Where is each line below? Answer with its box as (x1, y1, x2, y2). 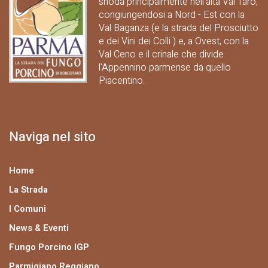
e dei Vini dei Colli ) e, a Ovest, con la (99, 33, 249, 48)
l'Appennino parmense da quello (99, 60, 232, 75)
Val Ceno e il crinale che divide (99, 47, 224, 62)
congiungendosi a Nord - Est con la (99, 7, 245, 22)
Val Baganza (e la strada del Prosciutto (99, 20, 259, 35)
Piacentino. (99, 73, 145, 88)
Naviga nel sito (9, 127, 96, 147)
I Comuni (9, 202, 46, 215)
